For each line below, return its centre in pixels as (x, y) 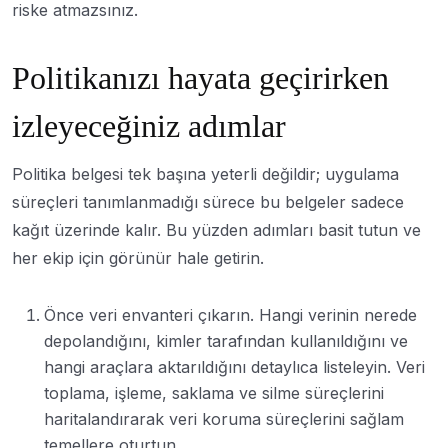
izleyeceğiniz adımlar (149, 125)
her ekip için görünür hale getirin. (138, 257)
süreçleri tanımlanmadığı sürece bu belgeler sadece (208, 201)
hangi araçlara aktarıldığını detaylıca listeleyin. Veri (234, 366)
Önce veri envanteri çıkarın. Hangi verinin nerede (230, 314)
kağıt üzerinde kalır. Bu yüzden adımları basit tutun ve (216, 229)
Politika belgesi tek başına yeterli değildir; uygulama (205, 173)
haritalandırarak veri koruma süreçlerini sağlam (224, 418)
